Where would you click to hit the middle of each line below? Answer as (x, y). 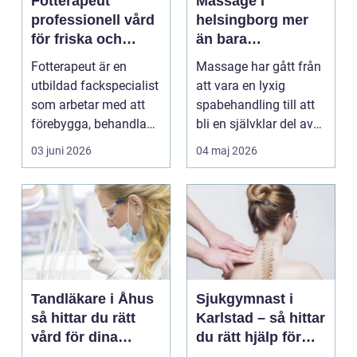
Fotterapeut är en (79, 67)
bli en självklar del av (255, 124)
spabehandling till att (255, 105)
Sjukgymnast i (245, 299)
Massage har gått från (259, 67)
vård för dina (75, 337)
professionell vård (93, 20)
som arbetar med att (88, 105)
